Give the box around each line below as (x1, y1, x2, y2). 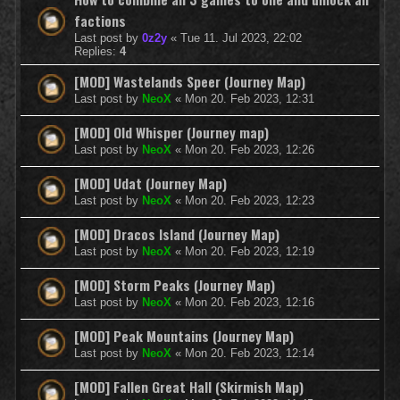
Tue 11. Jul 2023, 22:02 (180, 30, 302, 45)
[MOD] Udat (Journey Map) (74, 171, 227, 194)
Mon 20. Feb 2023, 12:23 (185, 193, 314, 207)
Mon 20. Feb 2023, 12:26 (185, 142, 314, 156)
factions (74, 9, 126, 31)
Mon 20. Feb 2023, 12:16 (185, 295, 314, 309)
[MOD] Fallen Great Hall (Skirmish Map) (74, 375, 304, 397)
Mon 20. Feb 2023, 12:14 (185, 346, 314, 360)
